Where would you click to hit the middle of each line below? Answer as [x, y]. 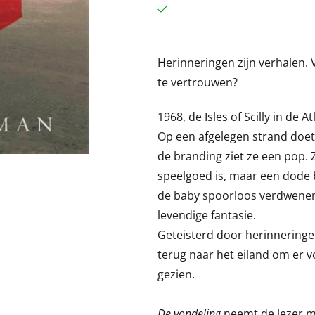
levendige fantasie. [207, 215]
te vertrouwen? [198, 82]
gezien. [176, 274]
